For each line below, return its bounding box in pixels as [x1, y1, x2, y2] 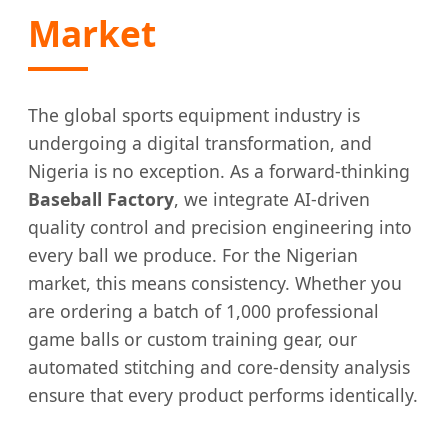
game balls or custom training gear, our [28, 327, 357, 351]
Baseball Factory [28, 187, 174, 211]
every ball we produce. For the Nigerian [28, 243, 358, 267]
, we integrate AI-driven [174, 187, 370, 211]
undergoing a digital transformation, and [28, 131, 372, 155]
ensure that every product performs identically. [28, 383, 418, 407]
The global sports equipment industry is [28, 103, 360, 127]
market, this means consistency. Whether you [28, 271, 402, 295]
